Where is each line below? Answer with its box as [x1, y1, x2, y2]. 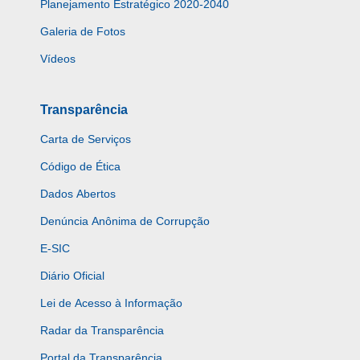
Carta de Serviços [40, 133, 131, 146]
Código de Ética [40, 160, 121, 174]
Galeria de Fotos [40, 25, 125, 39]
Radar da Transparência [40, 324, 164, 337]
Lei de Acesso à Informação [40, 297, 182, 310]
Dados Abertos [40, 187, 116, 201]
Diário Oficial [40, 269, 104, 283]
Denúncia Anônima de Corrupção [40, 215, 210, 228]
